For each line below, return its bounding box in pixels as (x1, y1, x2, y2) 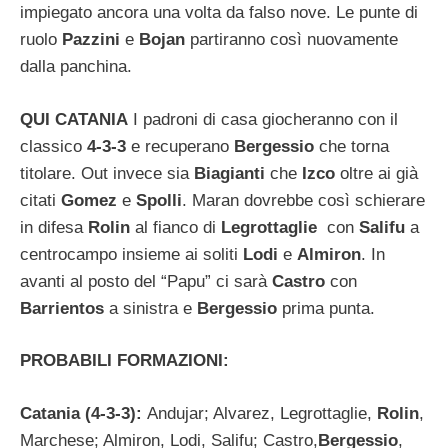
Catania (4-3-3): (20, 403, 142, 423)
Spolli (136, 190, 182, 210)
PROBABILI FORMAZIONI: (20, 351, 229, 371)
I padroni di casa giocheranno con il (128, 109, 398, 129)
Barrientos (20, 298, 104, 318)
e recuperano (126, 136, 234, 156)
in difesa (20, 217, 88, 237)
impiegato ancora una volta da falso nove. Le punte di (20, 3, 418, 23)
